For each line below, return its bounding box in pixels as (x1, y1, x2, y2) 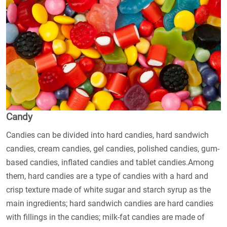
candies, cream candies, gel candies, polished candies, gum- (6, 144, 219, 154)
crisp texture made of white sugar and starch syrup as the (6, 185, 211, 195)
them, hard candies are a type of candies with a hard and (6, 171, 208, 181)
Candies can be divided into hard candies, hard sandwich (6, 130, 209, 140)
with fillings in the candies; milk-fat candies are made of (6, 212, 205, 222)
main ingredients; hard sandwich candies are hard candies (6, 199, 213, 209)
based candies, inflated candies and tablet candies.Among (6, 158, 214, 168)
